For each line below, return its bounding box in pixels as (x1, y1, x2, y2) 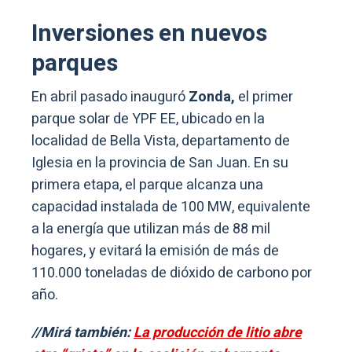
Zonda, (189, 86, 238, 108)
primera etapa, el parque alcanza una (31, 174, 263, 196)
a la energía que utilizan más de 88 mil (31, 218, 270, 240)
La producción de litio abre (134, 322, 302, 344)
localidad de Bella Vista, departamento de (31, 130, 290, 152)
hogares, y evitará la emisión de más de (31, 240, 279, 262)
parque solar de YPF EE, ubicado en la (31, 108, 265, 130)
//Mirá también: (31, 322, 134, 344)
